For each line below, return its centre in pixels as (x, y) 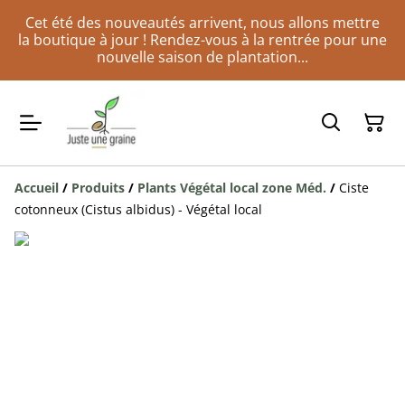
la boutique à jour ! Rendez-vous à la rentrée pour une (202, 40)
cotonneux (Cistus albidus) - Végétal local (138, 210)
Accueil (37, 188)
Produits (98, 188)
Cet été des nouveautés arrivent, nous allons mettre (202, 23)
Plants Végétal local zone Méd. (232, 188)
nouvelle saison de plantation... (202, 57)
